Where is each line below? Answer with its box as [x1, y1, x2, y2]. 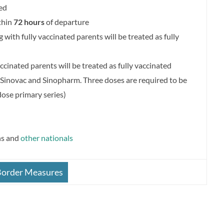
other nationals [20, 133, 73, 143]
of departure [44, 17, 89, 27]
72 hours [13, 17, 44, 27]
